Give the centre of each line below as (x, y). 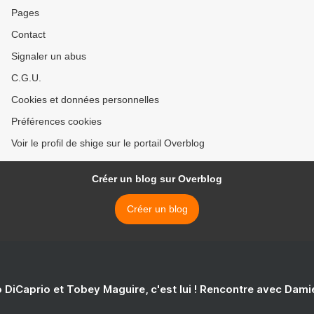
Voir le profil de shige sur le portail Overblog (108, 143)
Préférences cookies (56, 122)
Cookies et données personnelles (85, 100)
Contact (28, 35)
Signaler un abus (49, 56)
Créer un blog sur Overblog (157, 179)
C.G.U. (26, 78)
